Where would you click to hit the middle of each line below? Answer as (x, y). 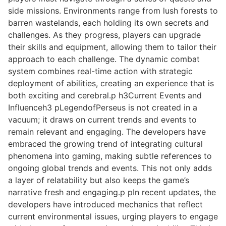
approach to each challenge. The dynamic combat (104, 59)
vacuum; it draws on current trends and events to (102, 120)
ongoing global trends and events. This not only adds (110, 168)
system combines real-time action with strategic (100, 71)
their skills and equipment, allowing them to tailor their (112, 47)
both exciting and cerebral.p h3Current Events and (105, 96)
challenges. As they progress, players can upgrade (104, 35)
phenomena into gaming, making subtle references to (110, 156)
